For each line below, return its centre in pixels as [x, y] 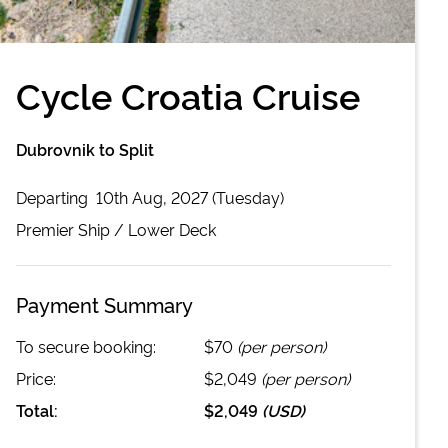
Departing [54, 196]
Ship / [101, 228]
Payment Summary [104, 303]
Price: [36, 377]
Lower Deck [172, 228]
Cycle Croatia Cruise [188, 93]
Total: [37, 409]
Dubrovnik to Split [85, 148]
